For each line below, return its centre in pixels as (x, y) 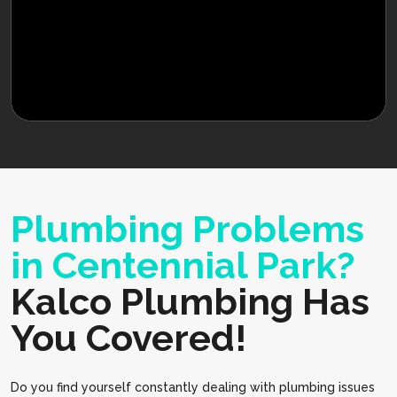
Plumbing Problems (187, 230)
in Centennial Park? (183, 266)
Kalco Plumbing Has (190, 302)
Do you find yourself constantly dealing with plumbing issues (193, 388)
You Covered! (128, 339)
